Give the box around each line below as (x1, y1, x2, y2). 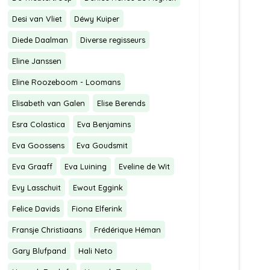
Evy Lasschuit (12, 183, 61, 192)
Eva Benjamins (77, 119, 131, 129)
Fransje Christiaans (12, 225, 82, 234)
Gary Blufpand (12, 246, 66, 256)
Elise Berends (97, 98, 145, 108)
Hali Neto (78, 246, 113, 256)
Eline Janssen (12, 56, 61, 66)
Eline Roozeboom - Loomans (12, 77, 121, 87)
